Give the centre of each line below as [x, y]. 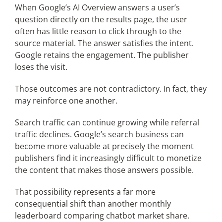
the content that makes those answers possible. [104, 170]
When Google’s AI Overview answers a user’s [97, 7]
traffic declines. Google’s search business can [99, 134]
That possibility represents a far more [85, 192]
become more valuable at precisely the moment [104, 146]
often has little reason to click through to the [98, 31]
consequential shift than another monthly [93, 203]
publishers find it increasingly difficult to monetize [108, 158]
